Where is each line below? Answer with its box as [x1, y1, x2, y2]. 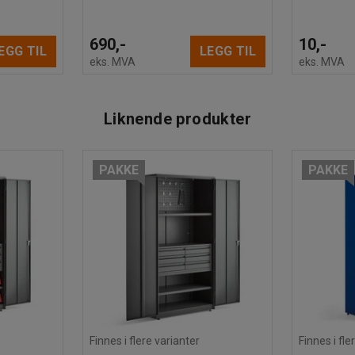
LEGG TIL [199, 44, 256, 59]
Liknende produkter [103, 109, 252, 128]
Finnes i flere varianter [90, 334, 200, 347]
